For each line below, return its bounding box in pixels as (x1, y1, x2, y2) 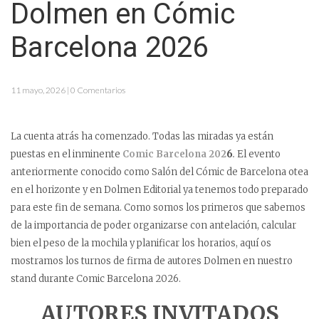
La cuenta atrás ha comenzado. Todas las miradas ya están (11, 130, 273, 142)
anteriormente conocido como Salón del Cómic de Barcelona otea (11, 166, 308, 178)
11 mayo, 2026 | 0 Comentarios (11, 85, 125, 95)
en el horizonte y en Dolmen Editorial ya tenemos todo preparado (11, 184, 308, 196)
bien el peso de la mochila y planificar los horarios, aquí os (11, 237, 271, 249)
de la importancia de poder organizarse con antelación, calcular (11, 219, 296, 231)
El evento (237, 148, 281, 160)
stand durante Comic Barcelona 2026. (11, 273, 181, 285)
